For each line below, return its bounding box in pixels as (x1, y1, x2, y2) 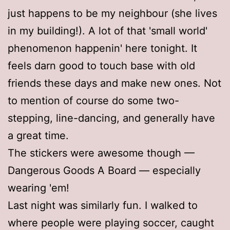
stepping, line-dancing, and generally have (8, 111, 215, 124)
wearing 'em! (8, 181, 69, 194)
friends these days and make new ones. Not (8, 76, 221, 89)
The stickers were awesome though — (8, 146, 195, 159)
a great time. (8, 129, 69, 142)
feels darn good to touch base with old (8, 59, 195, 72)
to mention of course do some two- (8, 94, 179, 107)
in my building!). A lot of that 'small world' (8, 24, 207, 37)
